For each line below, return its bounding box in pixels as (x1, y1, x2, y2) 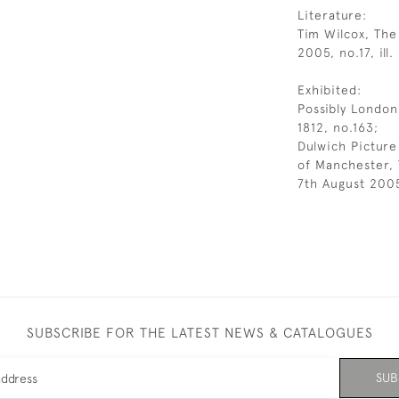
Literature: (297, 8, 367, 22)
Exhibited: (297, 83, 362, 97)
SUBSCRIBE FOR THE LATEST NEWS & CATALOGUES (26, 324, 373, 340)
